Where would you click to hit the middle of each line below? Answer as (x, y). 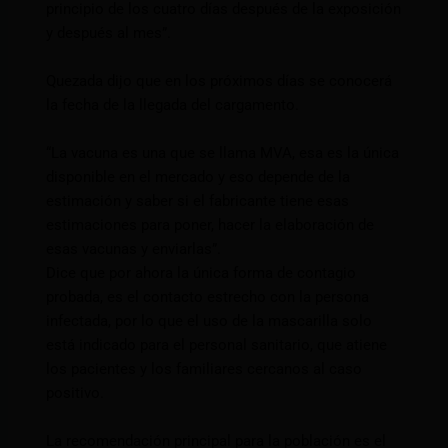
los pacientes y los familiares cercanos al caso (204, 369)
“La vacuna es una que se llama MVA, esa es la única (223, 153)
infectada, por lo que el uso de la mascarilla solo (209, 321)
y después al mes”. (109, 33)
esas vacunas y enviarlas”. (134, 249)
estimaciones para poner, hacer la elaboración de (210, 225)
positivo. (75, 393)
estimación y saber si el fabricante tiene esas (198, 201)
